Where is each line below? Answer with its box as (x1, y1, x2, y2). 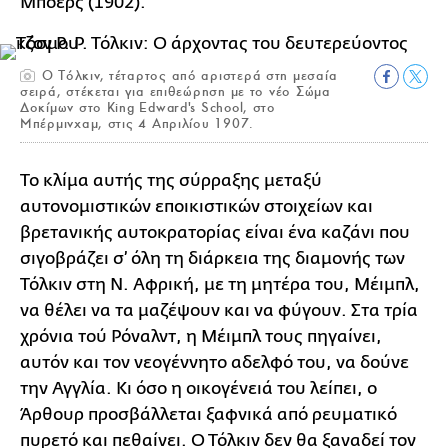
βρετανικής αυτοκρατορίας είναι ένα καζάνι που (20, 223, 410, 242)
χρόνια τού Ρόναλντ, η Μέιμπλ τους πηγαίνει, (20, 327, 382, 346)
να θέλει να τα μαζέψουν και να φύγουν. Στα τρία (20, 301, 418, 320)
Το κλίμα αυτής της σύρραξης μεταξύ (20, 171, 322, 190)
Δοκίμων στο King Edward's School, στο (20, 99, 276, 116)
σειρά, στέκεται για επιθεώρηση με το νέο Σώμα (20, 83, 331, 100)
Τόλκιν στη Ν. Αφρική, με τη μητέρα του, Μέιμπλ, (20, 275, 420, 294)
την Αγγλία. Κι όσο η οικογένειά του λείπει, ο (20, 379, 377, 398)
